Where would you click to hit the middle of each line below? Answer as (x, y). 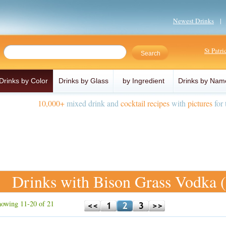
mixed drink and (93, 103)
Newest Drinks (193, 21)
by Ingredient (144, 81)
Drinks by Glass (83, 81)
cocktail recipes (145, 103)
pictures (200, 103)
